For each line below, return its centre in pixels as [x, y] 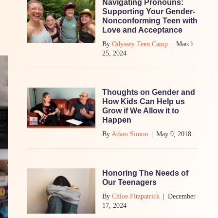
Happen [117, 120]
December [182, 196]
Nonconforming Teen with [150, 20]
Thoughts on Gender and [149, 92]
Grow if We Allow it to [141, 110]
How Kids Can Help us [144, 101]
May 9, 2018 [174, 134]
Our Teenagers [129, 182]
